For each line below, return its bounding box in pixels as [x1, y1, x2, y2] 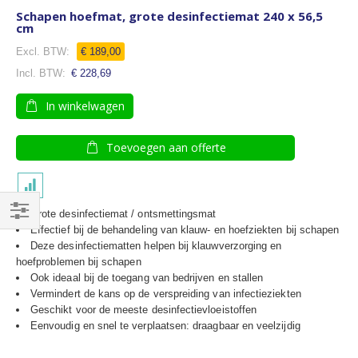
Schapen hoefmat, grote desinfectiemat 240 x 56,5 [16, 8, 323, 24]
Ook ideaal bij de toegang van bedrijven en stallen [30, 272, 264, 284]
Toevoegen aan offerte [105, 140, 226, 155]
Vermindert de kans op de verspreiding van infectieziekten [30, 288, 301, 300]
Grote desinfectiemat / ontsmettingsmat [30, 208, 217, 220]
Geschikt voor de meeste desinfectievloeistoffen [30, 304, 257, 316]
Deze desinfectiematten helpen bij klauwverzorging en [30, 240, 282, 252]
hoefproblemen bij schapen [16, 256, 145, 268]
